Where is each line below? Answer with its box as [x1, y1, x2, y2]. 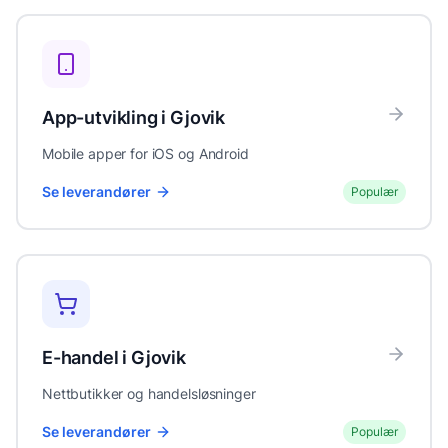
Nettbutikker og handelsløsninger [42, 384, 256, 402]
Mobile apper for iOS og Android [42, 144, 249, 162]
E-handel [42, 346, 119, 368]
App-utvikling [42, 106, 158, 128]
